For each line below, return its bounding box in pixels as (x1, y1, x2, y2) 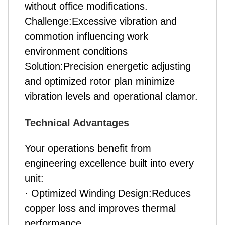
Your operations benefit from (25, 143, 151, 154)
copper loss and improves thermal (25, 203, 176, 214)
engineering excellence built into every (25, 158, 194, 169)
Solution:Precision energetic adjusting (25, 61, 191, 72)
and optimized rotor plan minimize (25, 76, 175, 87)
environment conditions (25, 46, 128, 57)
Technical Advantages (25, 117, 129, 128)
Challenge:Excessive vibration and (25, 16, 177, 27)
